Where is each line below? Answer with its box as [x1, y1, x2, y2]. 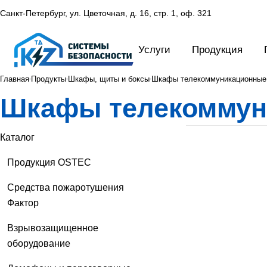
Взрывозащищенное [7, 222, 98, 233]
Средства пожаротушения [7, 182, 124, 193]
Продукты [31, 74, 66, 83]
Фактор [7, 197, 39, 208]
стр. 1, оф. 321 [154, 8, 212, 18]
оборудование [7, 238, 70, 249]
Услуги [138, 44, 170, 55]
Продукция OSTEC [7, 157, 91, 167]
